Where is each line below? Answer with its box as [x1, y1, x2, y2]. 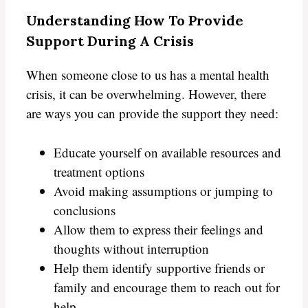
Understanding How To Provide [26, 12, 243, 30]
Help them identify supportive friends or [54, 258, 265, 276]
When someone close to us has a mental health [26, 66, 269, 84]
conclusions [54, 201, 115, 219]
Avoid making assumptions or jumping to [54, 181, 273, 199]
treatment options [54, 162, 144, 180]
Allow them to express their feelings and [54, 220, 263, 238]
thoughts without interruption [54, 239, 209, 257]
